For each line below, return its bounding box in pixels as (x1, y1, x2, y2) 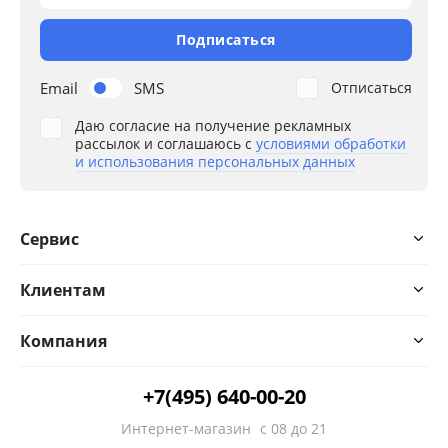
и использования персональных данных (75, 151, 355, 171)
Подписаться (176, 29, 276, 49)
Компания (20, 329, 107, 352)
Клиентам (20, 278, 106, 301)
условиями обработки (256, 133, 406, 153)
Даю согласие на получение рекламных (75, 115, 351, 135)
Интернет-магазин (121, 418, 255, 438)
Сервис (20, 227, 79, 250)
